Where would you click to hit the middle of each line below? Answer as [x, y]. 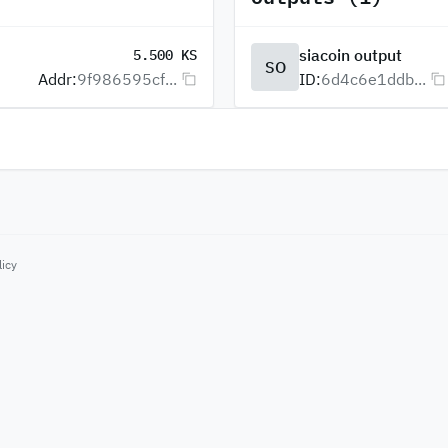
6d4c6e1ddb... [373, 79]
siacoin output [350, 55]
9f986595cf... [127, 79]
